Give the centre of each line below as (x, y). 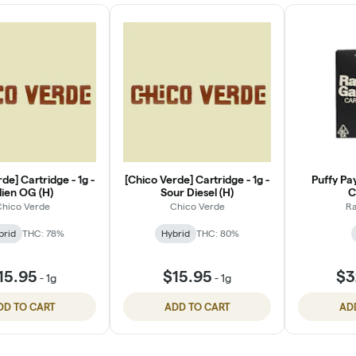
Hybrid (176, 233)
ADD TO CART (197, 306)
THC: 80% (218, 233)
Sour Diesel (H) (197, 192)
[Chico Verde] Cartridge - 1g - (197, 179)
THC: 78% (43, 233)
